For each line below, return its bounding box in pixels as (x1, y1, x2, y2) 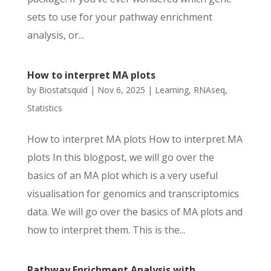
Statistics (27, 102, 62, 114)
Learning (154, 84, 189, 96)
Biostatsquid (38, 84, 88, 96)
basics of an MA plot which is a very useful (27, 169, 218, 182)
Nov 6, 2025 (97, 84, 145, 96)
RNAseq (193, 84, 225, 96)
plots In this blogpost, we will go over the (27, 151, 214, 164)
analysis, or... (27, 28, 84, 42)
